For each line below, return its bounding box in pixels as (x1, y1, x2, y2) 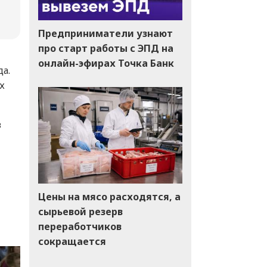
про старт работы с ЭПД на (38, 41, 173, 55)
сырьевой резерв (38, 204, 123, 218)
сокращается (38, 234, 106, 248)
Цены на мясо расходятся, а (38, 190, 181, 203)
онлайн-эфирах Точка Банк (38, 56, 174, 70)
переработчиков (38, 219, 122, 233)
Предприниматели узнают (38, 26, 173, 40)
